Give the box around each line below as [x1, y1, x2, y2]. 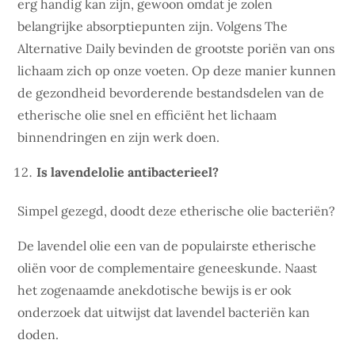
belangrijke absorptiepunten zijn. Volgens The [17, 18, 288, 34]
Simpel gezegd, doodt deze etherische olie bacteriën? [17, 203, 336, 219]
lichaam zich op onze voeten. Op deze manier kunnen [17, 63, 337, 78]
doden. [17, 326, 59, 342]
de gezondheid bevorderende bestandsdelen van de [17, 85, 325, 101]
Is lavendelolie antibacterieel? [36, 164, 219, 180]
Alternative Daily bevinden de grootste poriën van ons [17, 40, 335, 56]
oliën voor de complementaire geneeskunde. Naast [17, 260, 318, 276]
